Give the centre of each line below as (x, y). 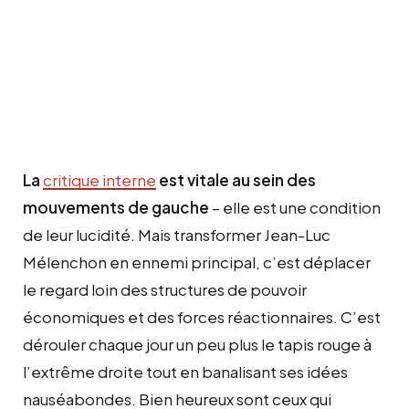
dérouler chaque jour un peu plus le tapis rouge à (197, 345)
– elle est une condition (295, 208)
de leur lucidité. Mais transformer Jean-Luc (177, 235)
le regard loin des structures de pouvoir (165, 290)
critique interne (100, 180)
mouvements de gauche (116, 208)
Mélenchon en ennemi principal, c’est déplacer (197, 262)
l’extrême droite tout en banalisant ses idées (185, 372)
